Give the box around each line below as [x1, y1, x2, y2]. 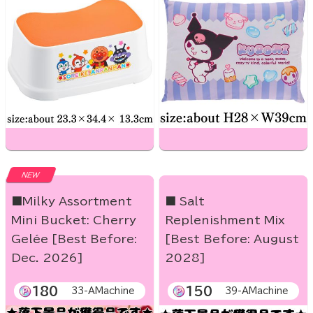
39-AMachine [225, 286, 289, 296]
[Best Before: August [165, 233, 299, 245]
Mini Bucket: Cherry [11, 214, 136, 226]
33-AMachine [71, 286, 135, 296]
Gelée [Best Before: [11, 233, 137, 245]
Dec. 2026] [11, 252, 83, 264]
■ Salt [165, 196, 205, 208]
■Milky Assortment [11, 196, 132, 208]
